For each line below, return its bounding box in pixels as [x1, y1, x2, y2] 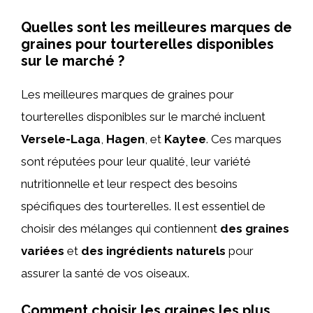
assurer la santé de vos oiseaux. [21, 265, 189, 280]
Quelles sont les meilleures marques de [21, 18, 292, 36]
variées [21, 243, 64, 258]
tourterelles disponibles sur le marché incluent [21, 109, 265, 124]
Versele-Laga [21, 131, 101, 146]
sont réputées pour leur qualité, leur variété [21, 154, 251, 168]
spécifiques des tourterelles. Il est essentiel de [21, 198, 265, 213]
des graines [220, 221, 289, 235]
